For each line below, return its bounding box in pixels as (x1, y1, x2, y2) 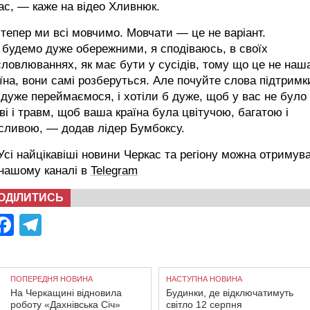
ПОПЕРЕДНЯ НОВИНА (10, 275, 93, 284)
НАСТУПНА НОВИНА (166, 275, 242, 284)
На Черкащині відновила (10, 287, 122, 299)
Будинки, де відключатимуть (166, 287, 293, 299)
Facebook (14, 212, 112, 238)
